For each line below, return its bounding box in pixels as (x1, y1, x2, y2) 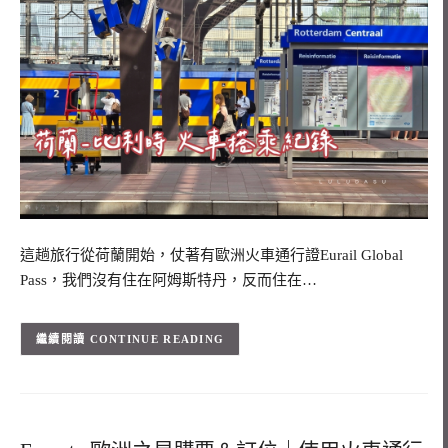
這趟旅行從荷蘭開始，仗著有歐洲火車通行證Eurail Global (20, 246, 403, 263)
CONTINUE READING (89, 333, 225, 346)
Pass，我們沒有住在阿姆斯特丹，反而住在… (20, 271, 317, 288)
